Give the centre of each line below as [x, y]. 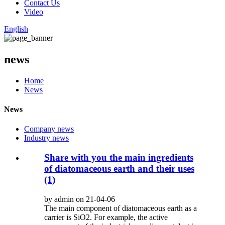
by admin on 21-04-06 [80, 199]
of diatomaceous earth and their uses [119, 169]
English [16, 29]
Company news [49, 129]
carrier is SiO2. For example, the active [106, 217]
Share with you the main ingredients [119, 158]
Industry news [46, 138]
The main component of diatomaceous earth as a [121, 208]
